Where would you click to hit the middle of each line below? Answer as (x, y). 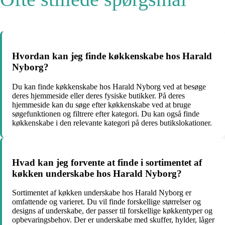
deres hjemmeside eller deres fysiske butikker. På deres (98, 95)
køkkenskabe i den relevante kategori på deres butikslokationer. (112, 123)
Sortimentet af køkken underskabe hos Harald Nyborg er (102, 193)
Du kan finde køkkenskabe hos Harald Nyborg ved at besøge (109, 86)
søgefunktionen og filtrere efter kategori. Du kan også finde (106, 114)
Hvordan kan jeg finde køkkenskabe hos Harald (112, 56)
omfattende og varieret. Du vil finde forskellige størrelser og (106, 202)
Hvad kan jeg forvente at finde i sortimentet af (107, 162)
